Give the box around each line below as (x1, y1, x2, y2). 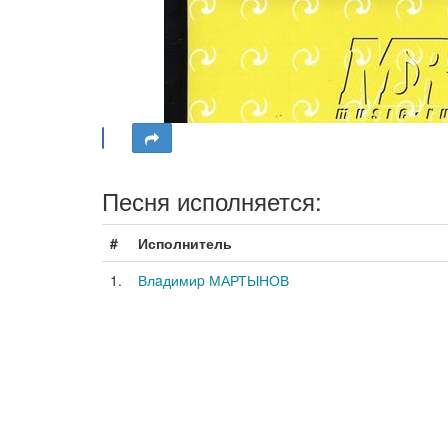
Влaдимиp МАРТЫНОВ (138, 270, 289, 290)
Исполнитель (138, 233, 232, 253)
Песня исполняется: (102, 183, 322, 218)
